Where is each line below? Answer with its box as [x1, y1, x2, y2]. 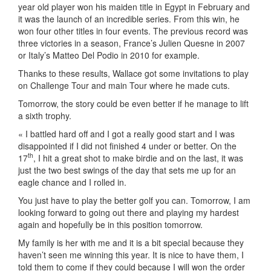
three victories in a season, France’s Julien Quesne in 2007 [18, 36, 245, 49]
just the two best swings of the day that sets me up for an [18, 163, 236, 176]
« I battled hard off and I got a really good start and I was [18, 127, 235, 140]
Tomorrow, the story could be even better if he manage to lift [18, 97, 249, 109]
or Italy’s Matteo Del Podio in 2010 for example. [18, 48, 200, 61]
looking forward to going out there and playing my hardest [18, 206, 239, 218]
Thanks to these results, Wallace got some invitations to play [18, 67, 249, 79]
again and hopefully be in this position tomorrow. [18, 218, 203, 230]
